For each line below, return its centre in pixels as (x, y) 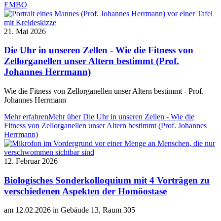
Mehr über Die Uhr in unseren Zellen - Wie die (121, 116)
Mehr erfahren (26, 116)
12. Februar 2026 (31, 161)
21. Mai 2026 (25, 31)
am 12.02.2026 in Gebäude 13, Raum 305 (70, 210)
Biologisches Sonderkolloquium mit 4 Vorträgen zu (107, 180)
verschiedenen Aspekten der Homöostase (85, 191)
